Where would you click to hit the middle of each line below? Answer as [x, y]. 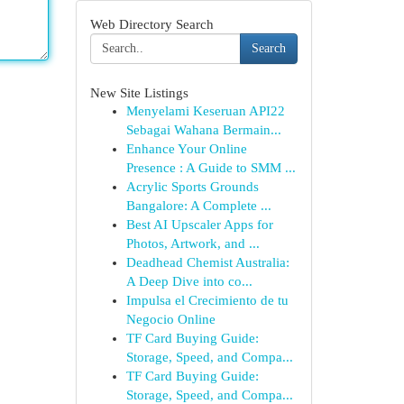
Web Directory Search [151, 24]
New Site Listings [139, 92]
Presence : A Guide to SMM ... [211, 168]
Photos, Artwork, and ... [193, 243]
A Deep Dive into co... [189, 281]
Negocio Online [170, 319]
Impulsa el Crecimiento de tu [207, 300]
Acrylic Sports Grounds [192, 187]
